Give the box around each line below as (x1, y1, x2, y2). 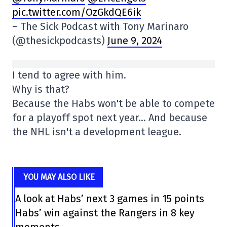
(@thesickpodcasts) (12, 34, 107, 47)
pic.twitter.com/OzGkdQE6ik (12, 6, 141, 19)
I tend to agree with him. (12, 69, 126, 82)
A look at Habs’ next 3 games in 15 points (15, 193, 204, 205)
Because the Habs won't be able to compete (12, 97, 215, 110)
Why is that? (12, 83, 69, 96)
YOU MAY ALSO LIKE (23, 172, 95, 182)
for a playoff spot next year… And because (12, 111, 207, 124)
